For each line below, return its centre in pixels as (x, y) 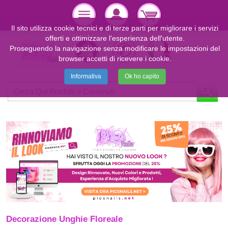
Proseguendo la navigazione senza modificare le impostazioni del (115, 48)
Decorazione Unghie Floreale (64, 219)
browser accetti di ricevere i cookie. (115, 59)
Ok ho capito (142, 76)
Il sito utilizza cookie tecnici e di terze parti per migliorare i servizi (115, 28)
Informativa (86, 76)
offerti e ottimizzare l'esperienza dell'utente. (115, 38)
